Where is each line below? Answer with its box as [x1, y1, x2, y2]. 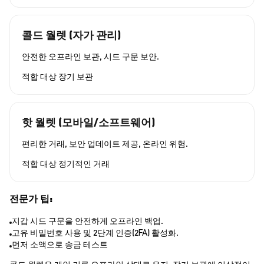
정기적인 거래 [58, 158, 110, 169]
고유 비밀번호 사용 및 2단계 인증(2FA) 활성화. [12, 227, 179, 238]
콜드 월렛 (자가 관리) [22, 28, 121, 42]
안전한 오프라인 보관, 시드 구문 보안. [22, 51, 159, 62]
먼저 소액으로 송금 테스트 [12, 239, 108, 250]
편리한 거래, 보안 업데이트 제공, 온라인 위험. [22, 138, 188, 149]
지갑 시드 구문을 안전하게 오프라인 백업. [12, 215, 163, 226]
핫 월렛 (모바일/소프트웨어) [22, 115, 155, 129]
